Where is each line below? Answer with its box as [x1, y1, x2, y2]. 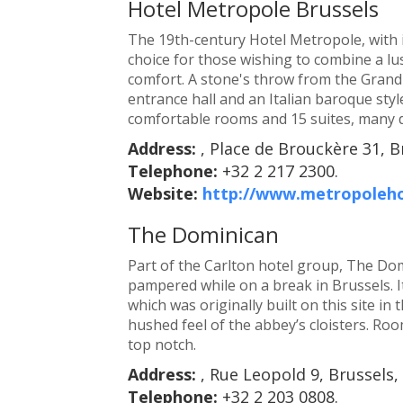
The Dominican [127, 219, 279, 249]
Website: [127, 182, 202, 204]
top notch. [127, 334, 196, 354]
